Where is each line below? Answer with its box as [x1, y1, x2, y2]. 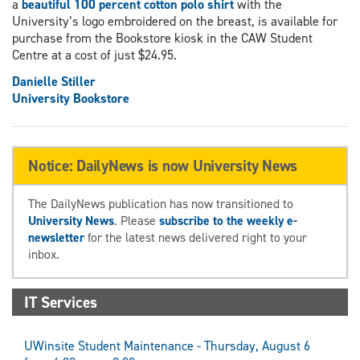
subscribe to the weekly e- [159, 211, 297, 229]
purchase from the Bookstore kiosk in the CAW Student [12, 29, 313, 47]
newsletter [28, 228, 84, 246]
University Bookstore [12, 89, 129, 107]
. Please [114, 211, 159, 229]
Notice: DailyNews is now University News [28, 154, 297, 176]
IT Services [24, 291, 97, 313]
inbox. [28, 245, 59, 263]
